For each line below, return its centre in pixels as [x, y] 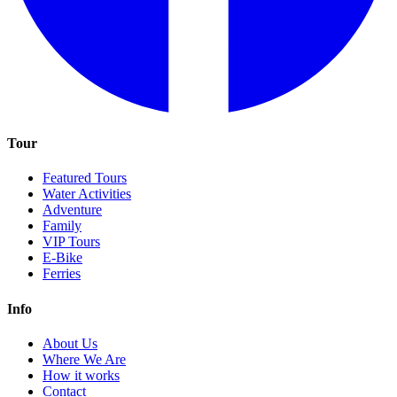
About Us [70, 343]
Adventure [72, 210]
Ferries [62, 274]
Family [62, 226]
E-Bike [62, 258]
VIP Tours [71, 242]
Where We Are [84, 359]
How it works [81, 375]
